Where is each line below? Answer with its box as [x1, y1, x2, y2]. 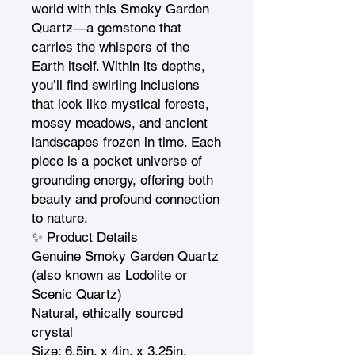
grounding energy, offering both [32, 171, 213, 188]
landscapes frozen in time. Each [32, 133, 221, 150]
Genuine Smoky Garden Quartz [32, 247, 219, 264]
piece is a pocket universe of [32, 152, 202, 169]
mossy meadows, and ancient [32, 114, 208, 131]
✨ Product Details [32, 228, 138, 245]
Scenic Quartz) [32, 285, 122, 302]
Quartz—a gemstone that [32, 19, 181, 36]
